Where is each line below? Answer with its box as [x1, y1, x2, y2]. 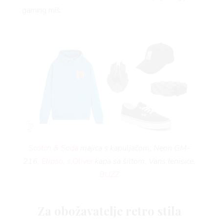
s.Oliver [67, 155, 93, 167]
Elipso [42, 155, 64, 167]
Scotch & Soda [28, 142, 79, 153]
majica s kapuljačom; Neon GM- [78, 142, 191, 153]
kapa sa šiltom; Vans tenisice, [93, 155, 196, 167]
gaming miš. [22, 5, 62, 16]
